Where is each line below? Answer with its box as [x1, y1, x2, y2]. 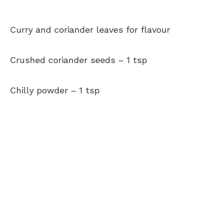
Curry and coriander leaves [10, 24, 123, 35]
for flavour [126, 24, 170, 35]
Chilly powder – [10, 85, 76, 95]
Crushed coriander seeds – [10, 54, 124, 65]
